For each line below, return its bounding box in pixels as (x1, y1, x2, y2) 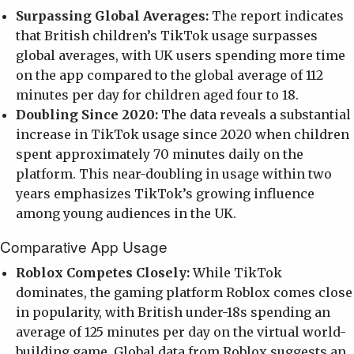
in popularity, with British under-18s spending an (16, 303, 330, 320)
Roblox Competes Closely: (16, 264, 190, 281)
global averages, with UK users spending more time (16, 47, 345, 63)
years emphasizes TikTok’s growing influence (16, 185, 314, 201)
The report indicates (209, 7, 344, 24)
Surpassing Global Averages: (16, 7, 209, 24)
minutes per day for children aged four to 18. (16, 86, 299, 103)
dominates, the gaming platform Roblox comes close (16, 284, 352, 300)
